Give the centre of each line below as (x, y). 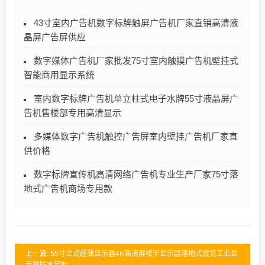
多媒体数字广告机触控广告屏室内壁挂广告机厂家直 (136, 136)
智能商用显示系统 (59, 75)
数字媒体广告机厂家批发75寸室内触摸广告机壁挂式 (136, 60)
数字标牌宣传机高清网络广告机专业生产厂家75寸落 (136, 174)
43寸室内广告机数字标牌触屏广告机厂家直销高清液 (136, 22)
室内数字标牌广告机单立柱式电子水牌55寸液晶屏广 (136, 98)
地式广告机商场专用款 (68, 188)
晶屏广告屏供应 (55, 37)
